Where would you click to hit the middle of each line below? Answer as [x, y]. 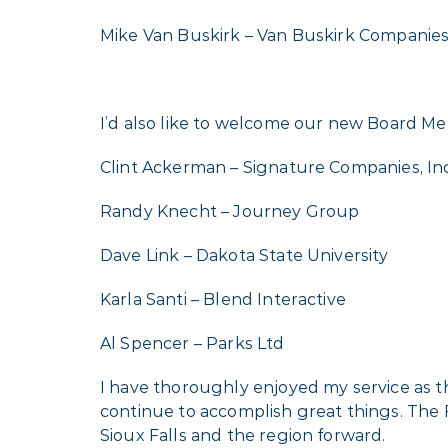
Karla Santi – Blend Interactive [223, 299]
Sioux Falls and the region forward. [243, 435]
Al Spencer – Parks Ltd [192, 343]
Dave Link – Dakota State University [244, 255]
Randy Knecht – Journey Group [230, 211]
